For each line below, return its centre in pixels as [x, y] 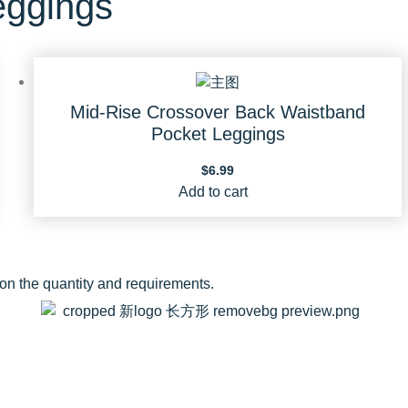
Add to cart [213, 191]
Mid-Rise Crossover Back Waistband [218, 112]
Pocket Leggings [218, 133]
